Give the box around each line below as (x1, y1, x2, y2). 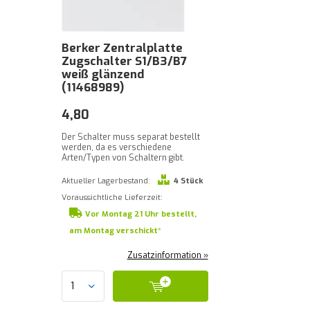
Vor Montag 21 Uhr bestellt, (84, 209, 197, 219)
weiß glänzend (62, 66, 144, 82)
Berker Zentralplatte (62, 40, 183, 56)
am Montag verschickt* (69, 226, 161, 236)
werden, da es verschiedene (62, 142, 172, 153)
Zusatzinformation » (127, 250, 208, 261)
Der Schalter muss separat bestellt (62, 131, 200, 143)
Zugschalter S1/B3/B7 (62, 53, 187, 69)
